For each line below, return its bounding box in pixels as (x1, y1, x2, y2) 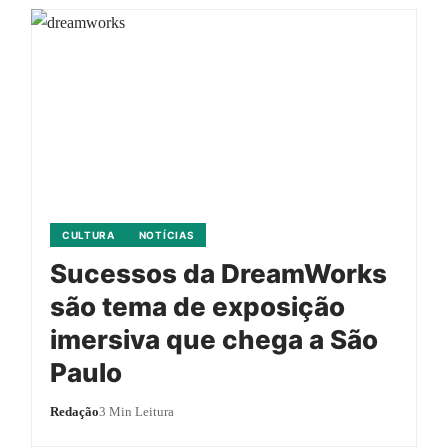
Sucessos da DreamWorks (49, 257, 387, 289)
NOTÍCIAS (138, 228, 195, 241)
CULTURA (61, 228, 115, 241)
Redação (49, 403, 99, 419)
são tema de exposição (49, 290, 345, 322)
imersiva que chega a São (49, 323, 378, 355)
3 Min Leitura (98, 403, 174, 419)
